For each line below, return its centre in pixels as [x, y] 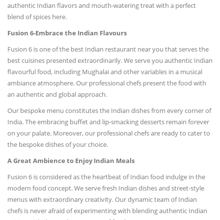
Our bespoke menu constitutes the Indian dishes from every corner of [109, 110]
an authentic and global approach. [58, 94]
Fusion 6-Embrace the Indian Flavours [68, 33]
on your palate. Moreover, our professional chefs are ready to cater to [109, 133]
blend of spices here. [38, 16]
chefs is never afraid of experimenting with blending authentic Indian [107, 210]
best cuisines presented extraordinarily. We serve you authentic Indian [110, 60]
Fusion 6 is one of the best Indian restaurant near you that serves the [108, 49]
